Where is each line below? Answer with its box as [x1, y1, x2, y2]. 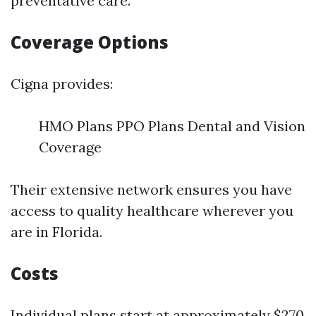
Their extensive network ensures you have [11, 181, 292, 198]
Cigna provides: [11, 75, 113, 92]
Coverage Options [11, 30, 169, 54]
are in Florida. [11, 223, 102, 241]
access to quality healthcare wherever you [11, 202, 293, 219]
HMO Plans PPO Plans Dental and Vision [39, 117, 305, 135]
